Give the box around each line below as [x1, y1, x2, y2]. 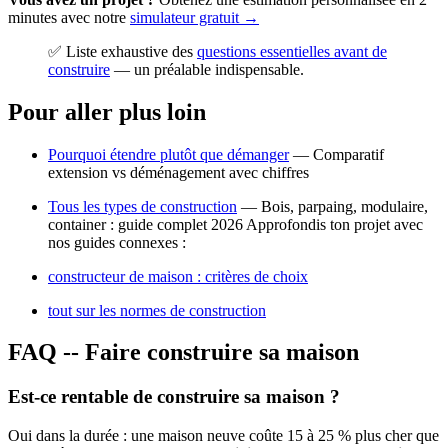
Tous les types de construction [48, 197, 237, 215]
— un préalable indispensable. [110, 60, 304, 78]
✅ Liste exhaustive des [48, 42, 197, 60]
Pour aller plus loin [8, 98, 206, 125]
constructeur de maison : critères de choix [48, 267, 308, 285]
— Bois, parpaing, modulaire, [237, 197, 428, 215]
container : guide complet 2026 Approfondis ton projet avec [48, 215, 423, 233]
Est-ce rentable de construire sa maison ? [8, 386, 340, 408]
